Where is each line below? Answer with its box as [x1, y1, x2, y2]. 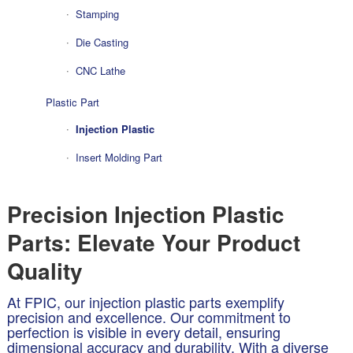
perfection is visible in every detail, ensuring [6, 321, 281, 343]
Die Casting [75, 35, 128, 50]
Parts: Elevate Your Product [6, 225, 300, 258]
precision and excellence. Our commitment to [6, 307, 291, 328]
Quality [6, 254, 83, 287]
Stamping [75, 6, 119, 21]
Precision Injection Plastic [6, 197, 284, 230]
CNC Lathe [75, 63, 125, 78]
